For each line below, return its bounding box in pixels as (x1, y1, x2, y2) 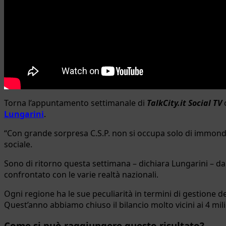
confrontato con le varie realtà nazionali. (4, 168, 158, 180)
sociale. (4, 138, 32, 150)
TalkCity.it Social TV (147, 97, 222, 108)
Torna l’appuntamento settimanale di (4, 97, 147, 108)
